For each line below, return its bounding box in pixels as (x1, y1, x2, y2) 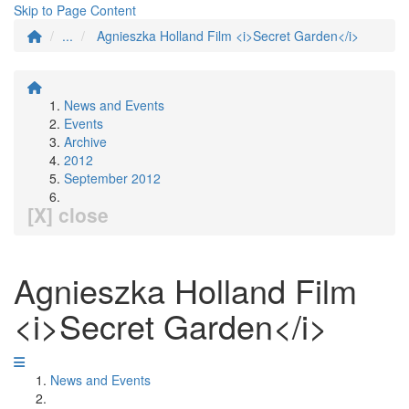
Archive (64, 132, 107, 151)
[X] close (27, 201, 109, 228)
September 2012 (64, 169, 161, 187)
